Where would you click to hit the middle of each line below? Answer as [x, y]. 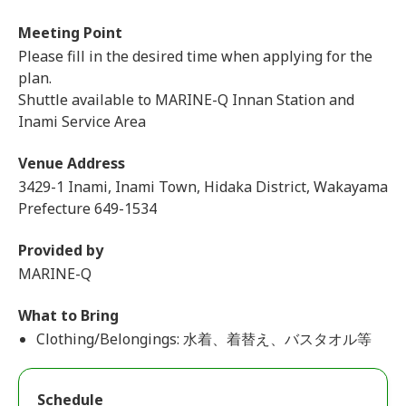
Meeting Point [70, 33]
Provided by [61, 250]
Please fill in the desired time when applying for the [195, 56]
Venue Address [72, 163]
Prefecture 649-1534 [87, 208]
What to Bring [68, 315]
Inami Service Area [82, 121]
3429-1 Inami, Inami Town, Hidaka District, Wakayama [203, 187]
